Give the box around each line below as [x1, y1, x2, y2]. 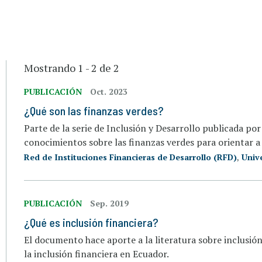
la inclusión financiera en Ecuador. [23, 247, 169, 260]
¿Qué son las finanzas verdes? [23, 103, 164, 118]
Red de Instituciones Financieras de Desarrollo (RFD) [23, 151, 237, 163]
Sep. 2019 [89, 197, 129, 209]
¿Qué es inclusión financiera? [23, 215, 158, 229]
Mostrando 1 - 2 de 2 [23, 60, 119, 75]
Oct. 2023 [89, 85, 127, 97]
